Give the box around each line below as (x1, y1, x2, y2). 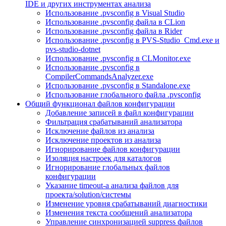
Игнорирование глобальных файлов (45, 162, 170, 172)
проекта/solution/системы (45, 190, 131, 199)
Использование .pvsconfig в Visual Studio (45, 8, 185, 17)
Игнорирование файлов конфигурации (45, 144, 180, 153)
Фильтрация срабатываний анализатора (45, 117, 182, 126)
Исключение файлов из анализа (45, 126, 154, 135)
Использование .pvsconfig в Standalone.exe (45, 81, 190, 90)
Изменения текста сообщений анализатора (45, 208, 192, 217)
